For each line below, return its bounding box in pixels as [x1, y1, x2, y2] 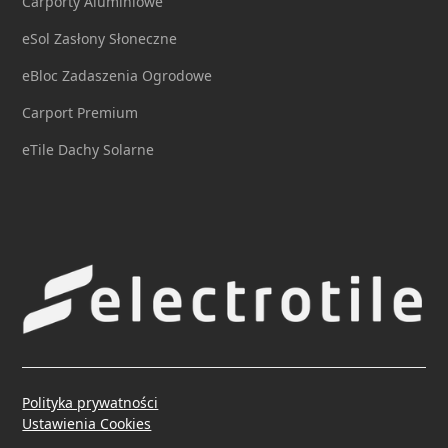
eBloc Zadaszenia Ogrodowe [22, 65, 213, 85]
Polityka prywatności [22, 392, 159, 412]
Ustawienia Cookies [22, 413, 152, 433]
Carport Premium [22, 102, 139, 122]
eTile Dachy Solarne [22, 139, 155, 159]
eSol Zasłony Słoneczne [22, 28, 178, 48]
